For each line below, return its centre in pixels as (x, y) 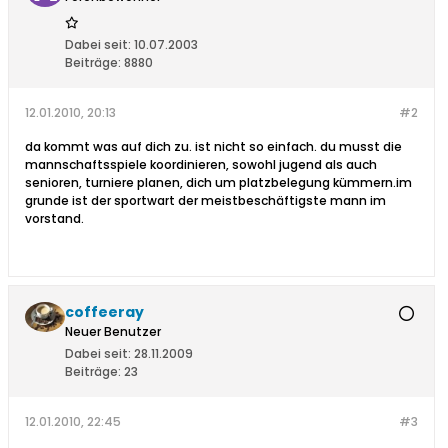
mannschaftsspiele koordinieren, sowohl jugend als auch (201, 165)
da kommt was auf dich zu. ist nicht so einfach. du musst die (213, 147)
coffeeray (104, 312)
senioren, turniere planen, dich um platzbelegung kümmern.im (218, 183)
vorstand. (54, 219)
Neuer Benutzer (113, 332)
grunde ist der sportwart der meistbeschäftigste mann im (205, 201)
